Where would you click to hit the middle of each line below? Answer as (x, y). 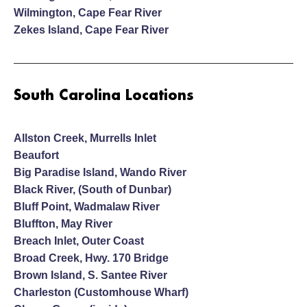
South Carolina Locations (104, 96)
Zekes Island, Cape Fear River (91, 29)
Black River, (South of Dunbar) (93, 189)
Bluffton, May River (63, 223)
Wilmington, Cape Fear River (88, 12)
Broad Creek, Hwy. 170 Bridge (91, 258)
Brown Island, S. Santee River (90, 275)
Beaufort (36, 155)
